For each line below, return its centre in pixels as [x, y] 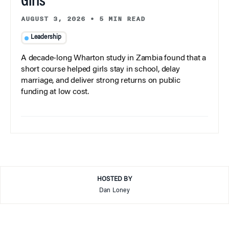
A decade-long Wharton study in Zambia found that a [113, 59]
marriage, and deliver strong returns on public [101, 81]
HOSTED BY [114, 180]
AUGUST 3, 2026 [53, 19]
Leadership [46, 38]
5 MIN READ [122, 19]
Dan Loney [114, 191]
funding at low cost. [55, 92]
